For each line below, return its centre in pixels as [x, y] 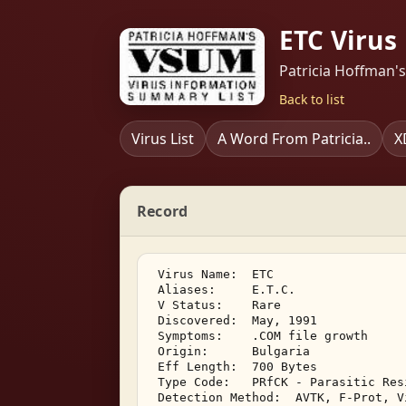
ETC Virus [338, 40]
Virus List [163, 139]
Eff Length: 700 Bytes [237, 367]
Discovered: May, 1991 [237, 320]
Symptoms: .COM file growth [263, 336]
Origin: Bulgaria [234, 351]
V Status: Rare [219, 305]
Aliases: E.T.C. [227, 290]
